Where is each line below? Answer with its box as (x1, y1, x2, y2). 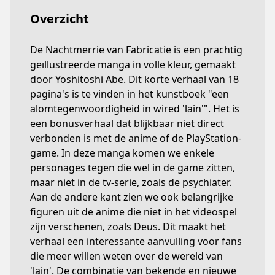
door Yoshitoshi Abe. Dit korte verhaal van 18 (30, 72, 239, 86)
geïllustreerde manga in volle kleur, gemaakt (30, 58, 236, 71)
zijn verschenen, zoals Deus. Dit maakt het (30, 220, 226, 233)
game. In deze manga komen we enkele (30, 146, 214, 160)
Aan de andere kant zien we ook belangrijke (30, 190, 233, 204)
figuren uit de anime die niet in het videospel (30, 205, 237, 219)
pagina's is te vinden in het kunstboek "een (30, 87, 229, 101)
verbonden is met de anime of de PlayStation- (30, 131, 241, 145)
